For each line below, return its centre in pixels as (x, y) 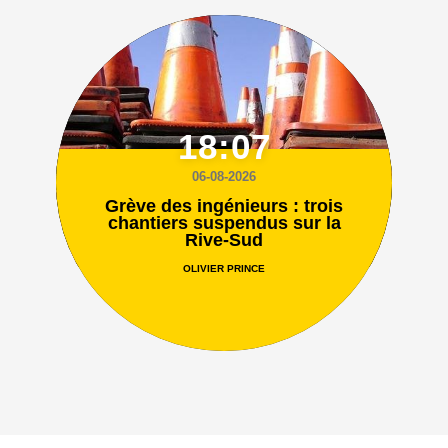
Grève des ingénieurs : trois (224, 206)
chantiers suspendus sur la (224, 223)
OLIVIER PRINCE (224, 269)
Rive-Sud (224, 240)
